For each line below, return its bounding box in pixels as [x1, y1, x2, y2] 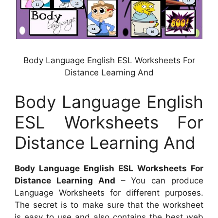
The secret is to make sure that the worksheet [15, 200, 203, 210]
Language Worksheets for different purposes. [15, 187, 203, 198]
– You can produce [115, 175, 204, 185]
